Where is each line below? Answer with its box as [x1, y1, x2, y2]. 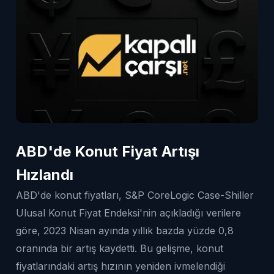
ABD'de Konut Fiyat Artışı [16, 142, 199, 160]
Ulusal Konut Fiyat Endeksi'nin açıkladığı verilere [16, 206, 241, 219]
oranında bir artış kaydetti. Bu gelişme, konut [16, 242, 223, 254]
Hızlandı [16, 165, 73, 183]
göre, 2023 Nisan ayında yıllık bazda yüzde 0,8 [16, 224, 234, 237]
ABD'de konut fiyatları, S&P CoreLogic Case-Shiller [16, 188, 254, 201]
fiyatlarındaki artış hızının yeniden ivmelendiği [16, 259, 225, 272]
